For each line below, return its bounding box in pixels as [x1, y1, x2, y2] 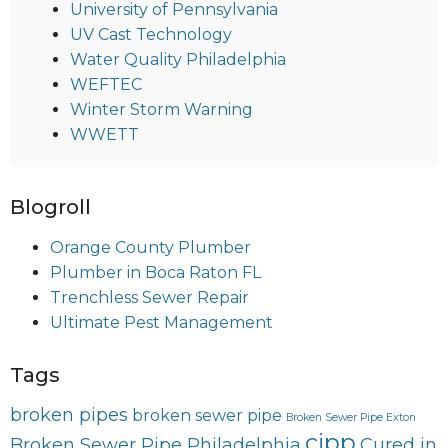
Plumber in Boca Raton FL [50, 262, 261, 282]
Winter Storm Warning [70, 99, 253, 119]
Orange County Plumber [50, 237, 251, 257]
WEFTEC [70, 74, 142, 94]
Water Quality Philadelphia [70, 49, 286, 69]
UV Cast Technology [70, 24, 232, 44]
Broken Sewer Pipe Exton [286, 410, 416, 424]
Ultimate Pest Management [50, 312, 273, 332]
